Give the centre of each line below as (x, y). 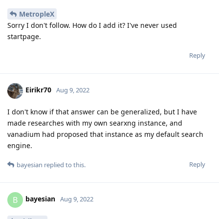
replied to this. (64, 164)
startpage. (24, 36)
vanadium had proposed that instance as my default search (105, 134)
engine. (20, 145)
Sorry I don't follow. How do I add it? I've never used (92, 25)
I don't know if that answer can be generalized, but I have (102, 111)
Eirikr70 (38, 90)
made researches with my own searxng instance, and (95, 123)
